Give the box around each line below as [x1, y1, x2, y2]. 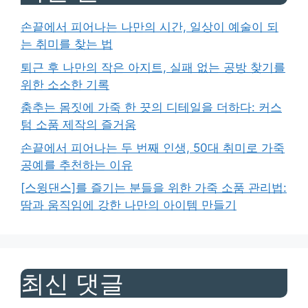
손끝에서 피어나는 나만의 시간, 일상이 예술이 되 [21, 20, 278, 34]
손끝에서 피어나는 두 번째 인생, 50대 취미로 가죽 [21, 140, 285, 155]
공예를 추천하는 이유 [21, 157, 133, 172]
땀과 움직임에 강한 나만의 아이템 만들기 [21, 198, 236, 212]
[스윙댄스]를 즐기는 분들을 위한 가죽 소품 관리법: [21, 181, 287, 195]
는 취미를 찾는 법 [21, 37, 113, 52]
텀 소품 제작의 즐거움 [21, 118, 136, 132]
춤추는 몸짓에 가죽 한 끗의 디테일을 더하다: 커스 [21, 100, 282, 115]
